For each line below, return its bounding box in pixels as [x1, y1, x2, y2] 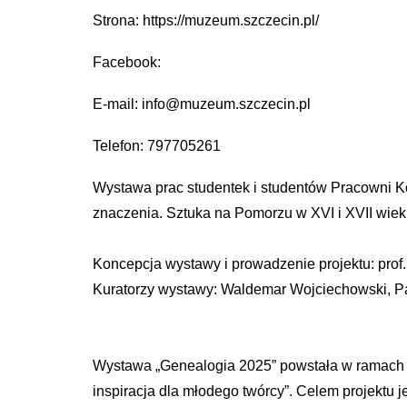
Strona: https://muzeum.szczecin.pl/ [93, 13, 319, 29]
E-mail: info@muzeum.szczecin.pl [93, 96, 311, 113]
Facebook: [93, 55, 161, 71]
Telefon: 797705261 [93, 138, 221, 154]
